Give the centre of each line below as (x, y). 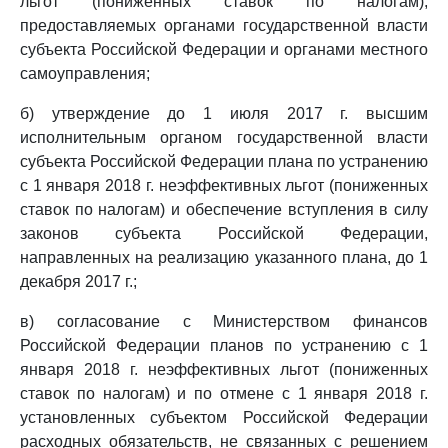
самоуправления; (85, 73)
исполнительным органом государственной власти (224, 137)
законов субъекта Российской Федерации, (224, 233)
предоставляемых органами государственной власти (224, 25)
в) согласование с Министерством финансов (224, 321)
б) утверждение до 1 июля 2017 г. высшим (224, 113)
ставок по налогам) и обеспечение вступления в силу (224, 209)
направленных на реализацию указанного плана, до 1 (224, 257)
